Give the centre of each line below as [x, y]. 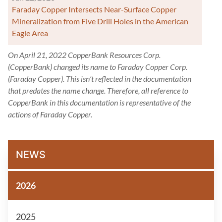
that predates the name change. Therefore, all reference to [98, 90]
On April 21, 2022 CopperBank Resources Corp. [84, 55]
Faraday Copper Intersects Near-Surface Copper [94, 9]
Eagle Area [30, 33]
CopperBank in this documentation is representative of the [99, 102]
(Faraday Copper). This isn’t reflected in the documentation [100, 79]
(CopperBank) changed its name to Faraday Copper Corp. [98, 67]
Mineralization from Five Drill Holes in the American [100, 21]
